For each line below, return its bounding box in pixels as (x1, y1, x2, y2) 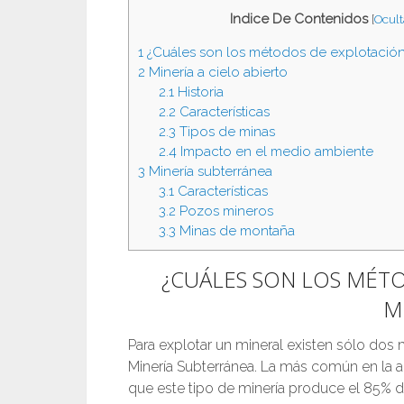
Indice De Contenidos (229, 10, 368, 27)
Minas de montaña (175, 222, 295, 239)
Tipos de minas (175, 123, 275, 140)
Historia (173, 83, 224, 100)
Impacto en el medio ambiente (176, 142, 373, 160)
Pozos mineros (175, 202, 273, 219)
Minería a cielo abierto (145, 63, 288, 80)
